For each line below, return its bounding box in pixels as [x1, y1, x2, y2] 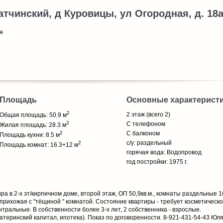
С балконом [126, 130, 160, 137]
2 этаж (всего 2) [126, 111, 170, 118]
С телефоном [126, 120, 165, 127]
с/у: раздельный [126, 139, 172, 146]
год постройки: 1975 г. [126, 158, 188, 165]
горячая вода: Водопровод [126, 149, 202, 156]
